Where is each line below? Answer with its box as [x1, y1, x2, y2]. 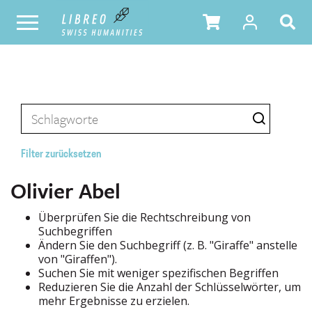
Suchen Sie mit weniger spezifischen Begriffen [38, 265, 279, 281]
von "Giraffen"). [38, 251, 117, 267]
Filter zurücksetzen [21, 149, 102, 160]
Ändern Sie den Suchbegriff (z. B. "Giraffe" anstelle [38, 237, 297, 253]
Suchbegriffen [38, 224, 112, 239]
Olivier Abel [10, 175, 120, 205]
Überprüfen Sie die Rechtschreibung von [38, 210, 251, 225]
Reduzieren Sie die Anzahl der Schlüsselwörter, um [38, 279, 301, 295]
